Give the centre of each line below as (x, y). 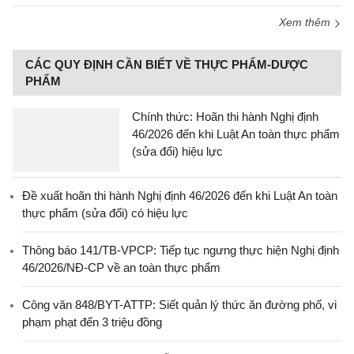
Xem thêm (306, 23)
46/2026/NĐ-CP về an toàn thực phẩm (121, 268)
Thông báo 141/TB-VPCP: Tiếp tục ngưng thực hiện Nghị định (181, 250)
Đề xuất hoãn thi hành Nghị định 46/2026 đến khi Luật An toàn (180, 196)
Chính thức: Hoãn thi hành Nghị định (225, 117)
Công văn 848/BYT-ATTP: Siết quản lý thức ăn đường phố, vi (179, 305)
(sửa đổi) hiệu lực (177, 152)
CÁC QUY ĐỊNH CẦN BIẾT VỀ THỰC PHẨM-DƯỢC (167, 65)
